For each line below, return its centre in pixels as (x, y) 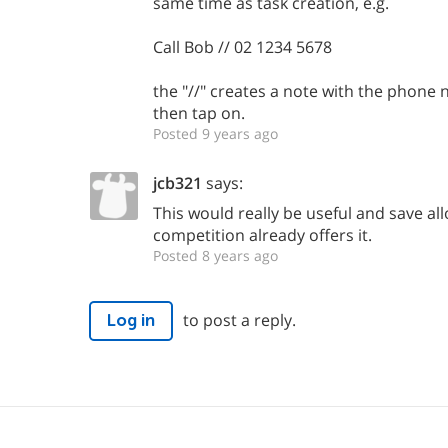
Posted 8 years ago (215, 256)
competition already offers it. (262, 235)
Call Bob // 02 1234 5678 (242, 47)
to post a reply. (239, 320)
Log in (131, 321)
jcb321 (177, 183)
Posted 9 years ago (215, 134)
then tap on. (199, 113)
